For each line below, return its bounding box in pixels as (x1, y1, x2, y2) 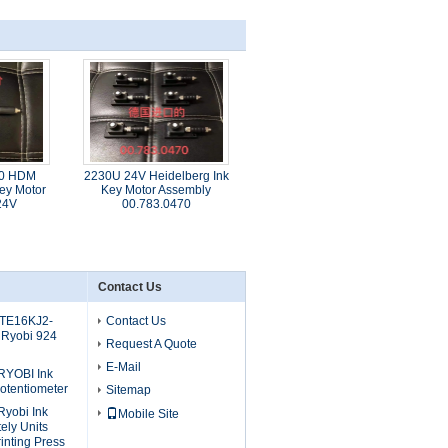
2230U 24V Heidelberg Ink (83, 169, 229, 183)
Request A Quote (106, 337, 197, 351)
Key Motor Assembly (101, 183, 212, 197)
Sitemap (106, 383, 151, 397)
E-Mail (106, 360, 141, 374)
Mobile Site (118, 407, 179, 421)
